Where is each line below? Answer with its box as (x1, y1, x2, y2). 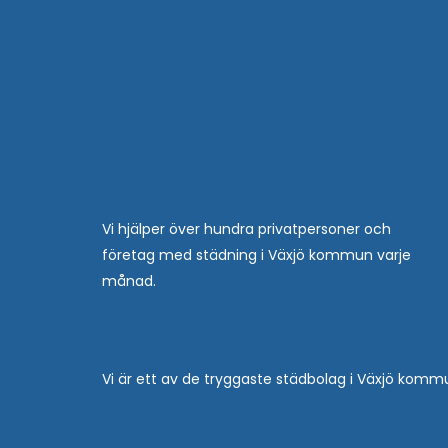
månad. (102, 270, 156, 291)
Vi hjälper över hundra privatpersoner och (102, 218, 391, 239)
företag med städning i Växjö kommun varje (102, 244, 411, 265)
